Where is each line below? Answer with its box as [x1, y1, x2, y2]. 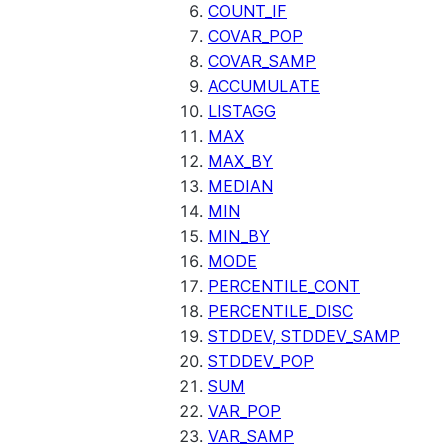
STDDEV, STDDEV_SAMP [208, 326, 400, 346]
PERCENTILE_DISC [208, 301, 353, 321]
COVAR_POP [208, 26, 303, 46]
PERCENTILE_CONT [208, 276, 360, 296]
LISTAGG [208, 101, 276, 121]
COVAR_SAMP [208, 51, 316, 71]
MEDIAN [208, 176, 273, 196]
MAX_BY [208, 151, 273, 171]
